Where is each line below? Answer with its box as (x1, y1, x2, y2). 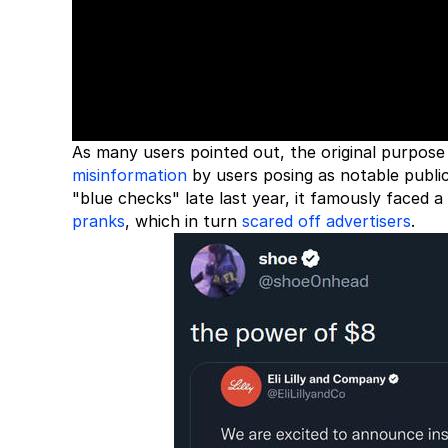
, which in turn (125, 211, 242, 231)
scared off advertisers (242, 211, 411, 231)
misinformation (72, 165, 187, 185)
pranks (72, 211, 125, 231)
